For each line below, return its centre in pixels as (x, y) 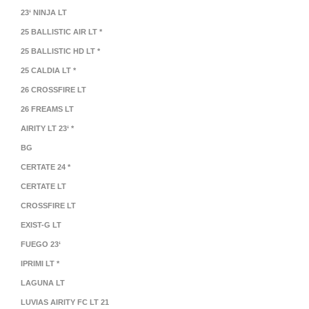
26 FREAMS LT (47, 109)
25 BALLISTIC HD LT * (60, 51)
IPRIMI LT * (40, 263)
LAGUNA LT (43, 283)
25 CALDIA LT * (48, 70)
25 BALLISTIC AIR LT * (61, 32)
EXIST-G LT (41, 225)
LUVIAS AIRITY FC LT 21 (65, 302)
